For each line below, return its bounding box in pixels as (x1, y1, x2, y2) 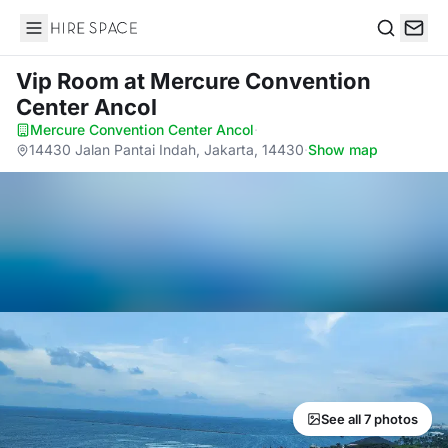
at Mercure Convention (124, 68, 371, 94)
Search (375, 38, 427, 59)
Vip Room (16, 68, 124, 94)
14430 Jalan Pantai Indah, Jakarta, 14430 (29, 141, 304, 158)
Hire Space (19, 28, 102, 48)
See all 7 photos (321, 411, 418, 427)
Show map (308, 141, 378, 158)
